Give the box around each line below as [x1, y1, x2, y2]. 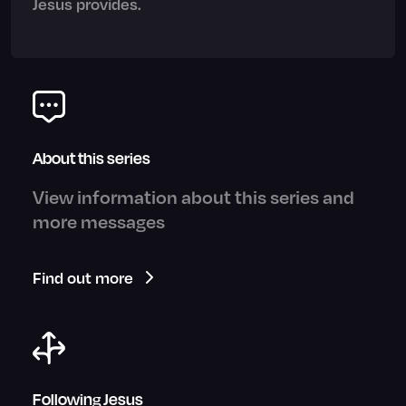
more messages [33, 208, 165, 233]
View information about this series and [33, 184, 354, 208]
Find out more [33, 266, 133, 287]
